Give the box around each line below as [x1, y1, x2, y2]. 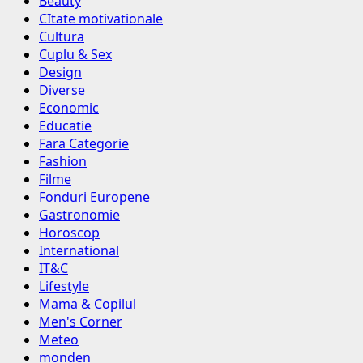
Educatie [39, 117, 92, 135]
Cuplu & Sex [39, 45, 112, 64]
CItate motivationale [39, 10, 163, 28]
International [39, 241, 119, 260]
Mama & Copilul [39, 295, 136, 314]
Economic [39, 99, 99, 117]
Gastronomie [39, 206, 120, 224]
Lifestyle [39, 277, 89, 296]
